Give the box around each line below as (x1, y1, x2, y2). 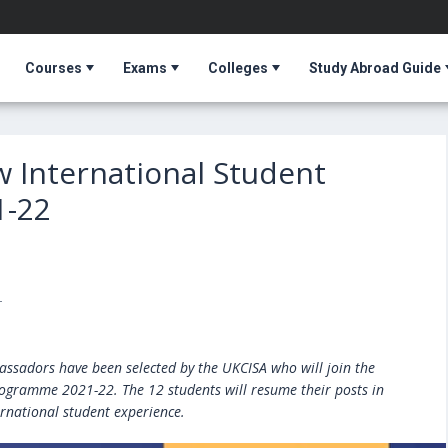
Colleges (207, 60, 268, 76)
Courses (24, 60, 82, 76)
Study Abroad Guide (308, 60, 441, 76)
